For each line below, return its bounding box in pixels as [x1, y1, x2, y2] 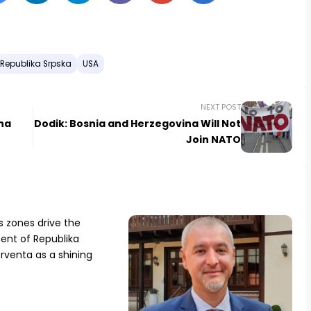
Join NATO [185, 133, 241, 147]
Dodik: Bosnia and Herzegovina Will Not [33, 117, 241, 131]
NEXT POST [200, 101, 241, 113]
